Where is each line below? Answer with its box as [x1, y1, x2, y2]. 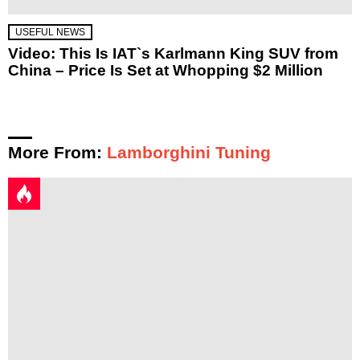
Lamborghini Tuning [107, 142, 271, 162]
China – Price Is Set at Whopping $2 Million [8, 61, 323, 79]
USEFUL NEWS [15, 26, 85, 38]
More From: [8, 142, 107, 162]
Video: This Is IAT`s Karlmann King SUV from [8, 44, 338, 62]
